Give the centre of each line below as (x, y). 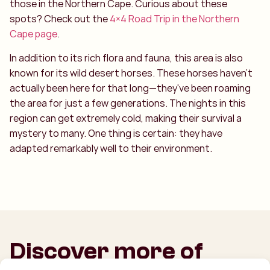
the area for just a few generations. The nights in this (128, 103)
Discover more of (106, 251)
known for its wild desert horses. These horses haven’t (131, 73)
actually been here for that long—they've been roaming (130, 88)
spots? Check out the (60, 19)
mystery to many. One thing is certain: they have (116, 133)
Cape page (33, 34)
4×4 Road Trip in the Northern (174, 19)
